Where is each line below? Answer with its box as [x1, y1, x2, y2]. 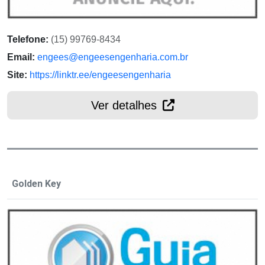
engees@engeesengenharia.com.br [37, 51, 188, 62]
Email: [7, 51, 35, 62]
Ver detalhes [91, 98, 160, 112]
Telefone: [7, 34, 49, 44]
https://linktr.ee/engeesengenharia [30, 69, 171, 80]
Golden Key [12, 177, 61, 189]
